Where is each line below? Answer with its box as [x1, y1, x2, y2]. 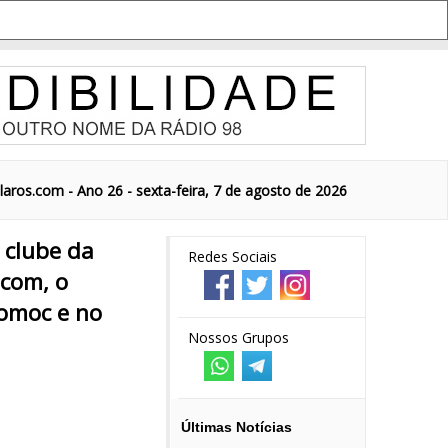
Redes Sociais [188, 247, 277, 266]
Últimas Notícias [181, 419, 292, 435]
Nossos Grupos [188, 328, 289, 347]
